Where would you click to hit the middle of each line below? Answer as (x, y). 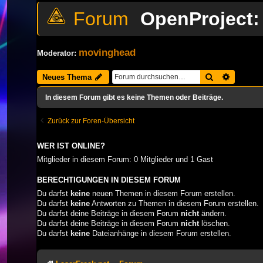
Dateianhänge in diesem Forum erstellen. (161, 233)
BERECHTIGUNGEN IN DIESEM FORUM (109, 180)
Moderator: (57, 53)
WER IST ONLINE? (71, 146)
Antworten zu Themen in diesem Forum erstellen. (174, 203)
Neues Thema (67, 77)
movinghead (107, 52)
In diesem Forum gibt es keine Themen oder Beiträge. (134, 97)
